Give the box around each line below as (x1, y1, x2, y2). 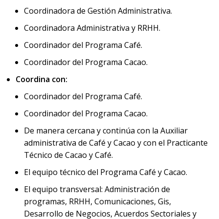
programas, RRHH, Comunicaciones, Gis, (24, 196, 171, 207)
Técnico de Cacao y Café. (24, 150, 115, 160)
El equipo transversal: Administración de (24, 184, 170, 195)
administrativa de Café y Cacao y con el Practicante (24, 137, 208, 148)
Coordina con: (16, 74, 67, 85)
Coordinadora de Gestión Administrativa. (24, 5, 174, 16)
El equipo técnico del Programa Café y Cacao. (24, 167, 187, 177)
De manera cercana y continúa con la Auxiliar (24, 125, 188, 136)
